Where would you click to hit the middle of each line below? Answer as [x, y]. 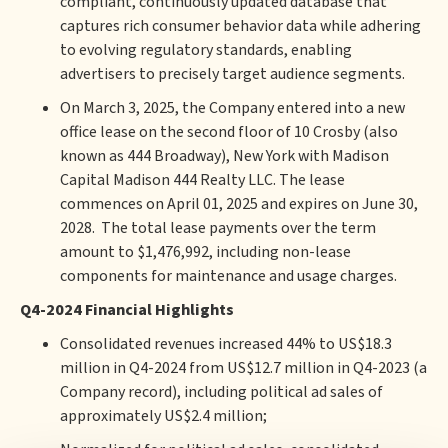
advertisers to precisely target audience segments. [232, 74]
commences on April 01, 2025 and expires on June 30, [239, 204]
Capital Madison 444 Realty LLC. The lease [202, 180]
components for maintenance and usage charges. [231, 276]
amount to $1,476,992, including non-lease [205, 252]
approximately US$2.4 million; [166, 416]
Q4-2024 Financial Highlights [127, 310]
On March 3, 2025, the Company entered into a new [232, 108]
